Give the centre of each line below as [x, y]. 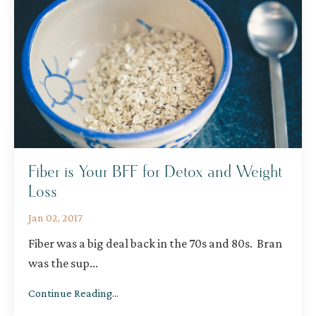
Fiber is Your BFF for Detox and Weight [155, 172]
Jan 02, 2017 [55, 217]
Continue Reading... [73, 293]
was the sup [59, 263]
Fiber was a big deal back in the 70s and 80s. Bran [155, 243]
